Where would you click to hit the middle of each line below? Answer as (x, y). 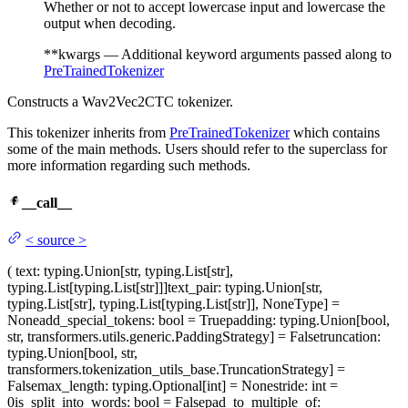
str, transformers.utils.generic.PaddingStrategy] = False (163, 337)
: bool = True (189, 321)
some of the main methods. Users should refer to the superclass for (197, 148)
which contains (335, 132)
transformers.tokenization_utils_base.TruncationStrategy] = (176, 370)
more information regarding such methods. (129, 165)
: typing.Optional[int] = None (189, 386)
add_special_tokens (95, 321)
